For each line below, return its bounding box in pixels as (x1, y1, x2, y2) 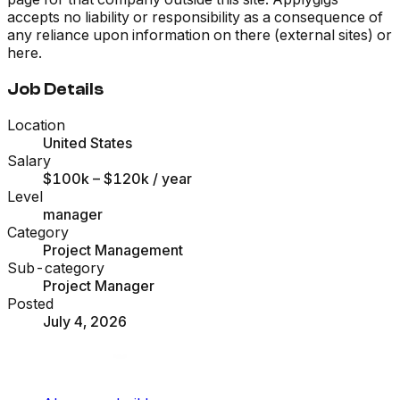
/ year (149, 170, 192, 188)
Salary (7, 152, 51, 171)
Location (7, 116, 65, 135)
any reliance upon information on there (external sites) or (7, 25, 392, 44)
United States (43, 134, 132, 153)
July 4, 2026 (43, 312, 127, 331)
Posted (7, 295, 54, 313)
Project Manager (43, 277, 154, 296)
